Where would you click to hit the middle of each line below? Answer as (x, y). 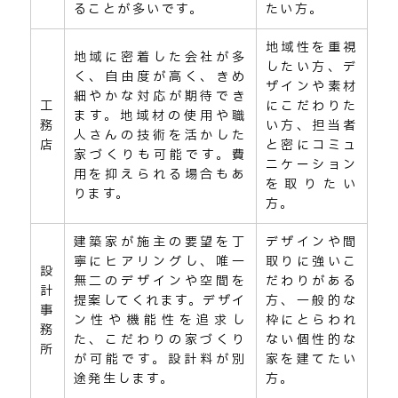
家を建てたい (311, 359)
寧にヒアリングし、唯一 (160, 261)
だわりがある (311, 281)
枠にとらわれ (311, 320)
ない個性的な (311, 339)
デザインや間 (311, 242)
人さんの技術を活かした (160, 135)
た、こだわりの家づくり (160, 339)
